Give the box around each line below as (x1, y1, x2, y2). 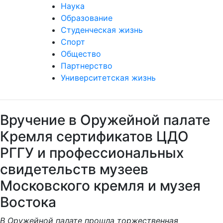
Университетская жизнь (61, 73, 156, 83)
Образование (61, 13, 112, 23)
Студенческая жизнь (61, 25, 143, 35)
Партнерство (61, 61, 112, 71)
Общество (61, 49, 101, 59)
